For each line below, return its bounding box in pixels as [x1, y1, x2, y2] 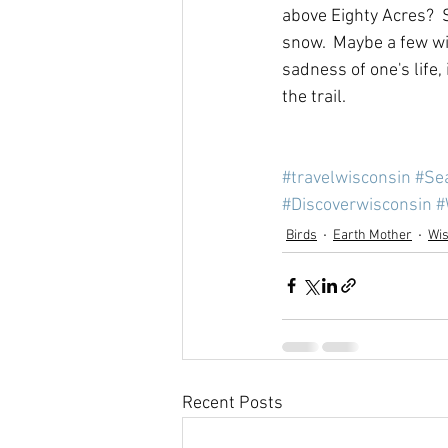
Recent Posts [182, 392, 283, 414]
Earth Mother [333, 226, 412, 244]
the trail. [282, 86, 346, 108]
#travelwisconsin [282, 167, 411, 189]
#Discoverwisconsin [282, 194, 432, 216]
